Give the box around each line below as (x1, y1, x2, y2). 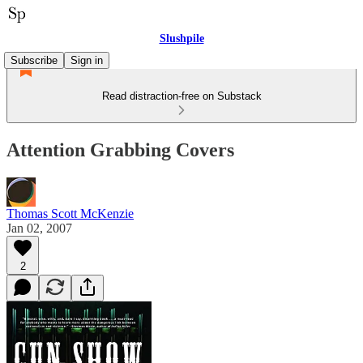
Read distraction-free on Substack (101, 90, 262, 102)
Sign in (70, 54, 103, 66)
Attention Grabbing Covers (6, 139, 234, 160)
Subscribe (11, 54, 58, 66)
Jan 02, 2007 (6, 220, 72, 235)
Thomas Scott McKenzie (6, 206, 134, 220)
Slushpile (159, 32, 204, 45)
